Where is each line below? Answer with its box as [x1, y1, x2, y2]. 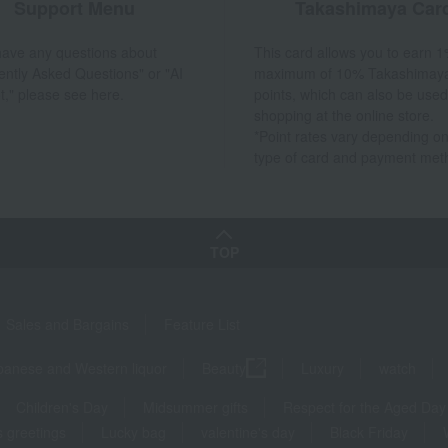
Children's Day [16, 397, 108, 418]
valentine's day [201, 422, 295, 443]
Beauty [202, 358, 246, 379]
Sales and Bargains [6, 313, 129, 334]
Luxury [301, 358, 344, 379]
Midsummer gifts [143, 397, 248, 418]
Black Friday [330, 422, 408, 443]
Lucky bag [101, 422, 166, 443]
